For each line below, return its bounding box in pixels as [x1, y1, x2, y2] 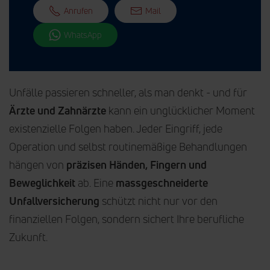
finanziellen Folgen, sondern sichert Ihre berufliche [9, 211, 244, 226]
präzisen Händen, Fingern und [66, 157, 207, 172]
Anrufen [64, 4, 93, 16]
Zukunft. [9, 229, 48, 244]
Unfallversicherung [9, 193, 99, 208]
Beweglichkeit [9, 175, 75, 190]
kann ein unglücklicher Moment [106, 102, 255, 118]
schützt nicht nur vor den [99, 193, 218, 208]
